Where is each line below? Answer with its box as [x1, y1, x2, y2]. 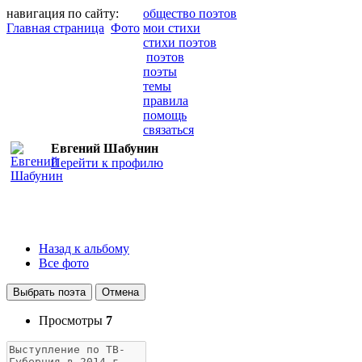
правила [143, 94, 188, 107]
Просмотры [39, 313, 106, 327]
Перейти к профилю [51, 156, 163, 170]
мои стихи [143, 21, 200, 35]
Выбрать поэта [13, 285, 86, 298]
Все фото [39, 255, 89, 270]
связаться [143, 123, 194, 137]
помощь [143, 108, 187, 122]
